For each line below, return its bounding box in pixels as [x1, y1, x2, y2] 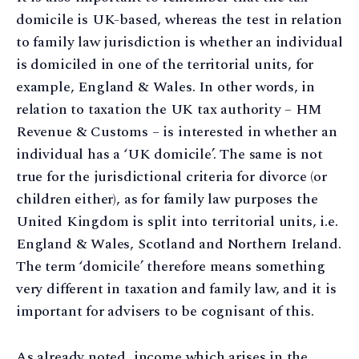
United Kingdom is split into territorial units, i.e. [16, 211, 338, 232]
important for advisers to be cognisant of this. [16, 301, 314, 322]
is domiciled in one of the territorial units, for [16, 54, 314, 75]
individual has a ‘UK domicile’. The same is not [16, 143, 323, 165]
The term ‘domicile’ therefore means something [16, 256, 325, 277]
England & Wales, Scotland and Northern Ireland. [16, 233, 341, 255]
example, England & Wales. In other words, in [16, 76, 316, 98]
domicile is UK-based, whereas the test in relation [16, 9, 343, 30]
